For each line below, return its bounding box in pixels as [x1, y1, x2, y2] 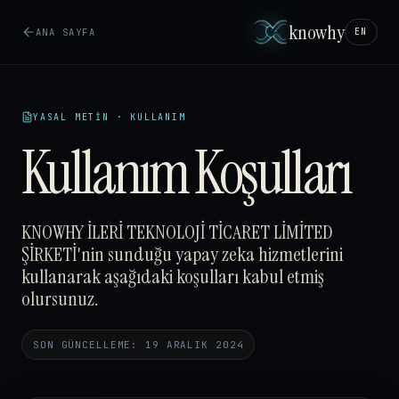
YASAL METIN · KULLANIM [33, 111, 186, 123]
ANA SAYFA [36, 25, 96, 38]
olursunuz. [21, 286, 98, 312]
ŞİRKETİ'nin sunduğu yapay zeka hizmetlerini [21, 241, 343, 267]
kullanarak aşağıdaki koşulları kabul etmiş [21, 264, 324, 289]
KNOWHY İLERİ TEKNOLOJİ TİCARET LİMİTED [21, 219, 333, 245]
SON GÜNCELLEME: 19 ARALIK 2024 [33, 338, 244, 351]
